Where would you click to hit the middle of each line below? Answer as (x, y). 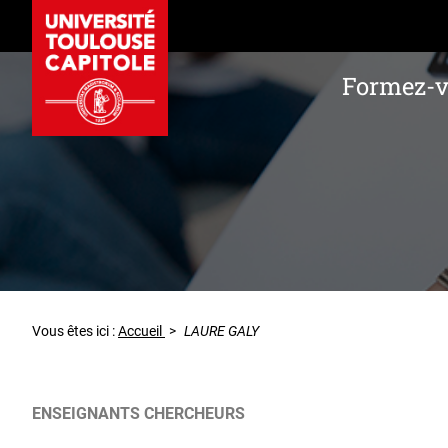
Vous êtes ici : (75, 331)
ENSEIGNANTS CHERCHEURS (138, 414)
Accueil (141, 331)
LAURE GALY (221, 331)
